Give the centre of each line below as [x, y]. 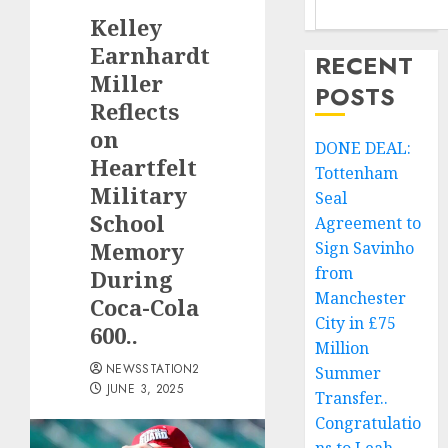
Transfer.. [352, 398]
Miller [126, 83]
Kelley [126, 27]
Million [342, 348]
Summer [348, 373]
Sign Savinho [365, 248]
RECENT [364, 65]
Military [138, 195]
